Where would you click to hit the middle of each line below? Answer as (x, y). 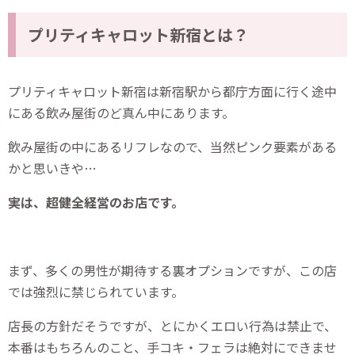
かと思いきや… (52, 168)
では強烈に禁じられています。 (96, 291)
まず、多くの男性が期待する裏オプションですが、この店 (172, 270)
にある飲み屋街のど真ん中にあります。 (121, 112)
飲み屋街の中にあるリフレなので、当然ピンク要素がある (172, 146)
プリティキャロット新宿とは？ (138, 34)
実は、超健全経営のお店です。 (96, 202)
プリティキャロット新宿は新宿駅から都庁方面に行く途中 (172, 91)
